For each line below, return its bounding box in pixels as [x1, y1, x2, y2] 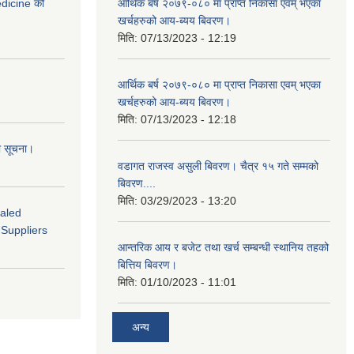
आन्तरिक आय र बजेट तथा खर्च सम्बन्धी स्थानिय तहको [118, 241, 329, 254]
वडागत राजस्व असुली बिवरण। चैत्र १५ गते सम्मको [118, 160, 318, 172]
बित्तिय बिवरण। [118, 258, 177, 271]
